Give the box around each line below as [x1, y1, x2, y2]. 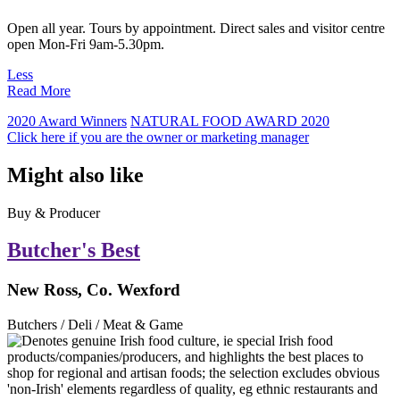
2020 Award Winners [7, 112, 127, 129]
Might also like [7, 162, 144, 187]
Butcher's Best [7, 238, 140, 262]
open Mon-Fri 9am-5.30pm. [7, 36, 164, 52]
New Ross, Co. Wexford [7, 280, 180, 300]
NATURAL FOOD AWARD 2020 [130, 112, 329, 129]
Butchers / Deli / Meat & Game [7, 317, 183, 333]
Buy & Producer [7, 204, 100, 221]
